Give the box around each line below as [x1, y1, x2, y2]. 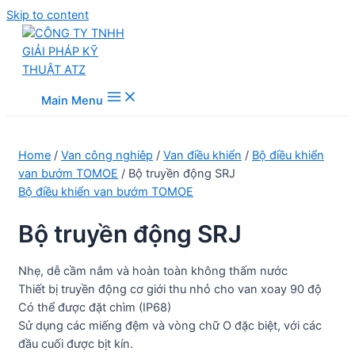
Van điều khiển [163, 148, 242, 162]
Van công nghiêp [61, 148, 153, 162]
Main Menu [41, 94, 103, 108]
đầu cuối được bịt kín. [18, 337, 133, 352]
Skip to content [6, 8, 89, 22]
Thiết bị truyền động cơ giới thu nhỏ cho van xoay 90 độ [18, 282, 322, 297]
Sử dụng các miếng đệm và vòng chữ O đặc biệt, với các [18, 319, 322, 334]
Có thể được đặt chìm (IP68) [18, 300, 171, 315]
